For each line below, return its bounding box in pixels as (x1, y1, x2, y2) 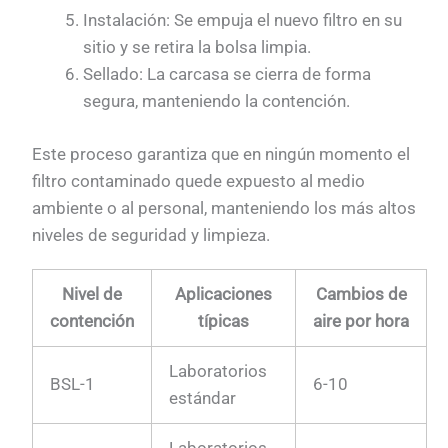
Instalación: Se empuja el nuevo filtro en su (83, 10, 403, 31)
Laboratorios (169, 361, 268, 382)
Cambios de (315, 284, 407, 305)
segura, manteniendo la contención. (83, 91, 351, 112)
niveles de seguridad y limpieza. (32, 224, 271, 245)
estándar (169, 388, 237, 409)
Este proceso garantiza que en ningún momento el (32, 143, 411, 164)
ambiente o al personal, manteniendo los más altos (32, 197, 417, 218)
